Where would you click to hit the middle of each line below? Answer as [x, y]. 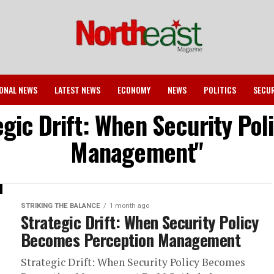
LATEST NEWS [77, 90]
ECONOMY [134, 90]
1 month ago [129, 206]
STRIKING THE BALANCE [61, 206]
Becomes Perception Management [131, 240]
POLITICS [220, 90]
